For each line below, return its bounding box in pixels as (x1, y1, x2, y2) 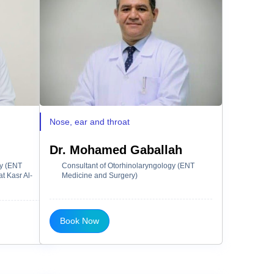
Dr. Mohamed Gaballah (50, 143, 182, 157)
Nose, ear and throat (50, 116, 130, 127)
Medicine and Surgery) (62, 171, 138, 180)
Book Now (60, 215, 99, 226)
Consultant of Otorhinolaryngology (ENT (62, 161, 194, 170)
